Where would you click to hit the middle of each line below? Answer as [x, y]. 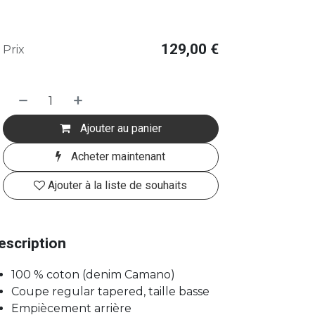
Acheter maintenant [117, 157]
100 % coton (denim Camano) [93, 274]
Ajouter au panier [119, 128]
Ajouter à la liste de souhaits [118, 185]
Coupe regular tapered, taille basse [110, 291]
